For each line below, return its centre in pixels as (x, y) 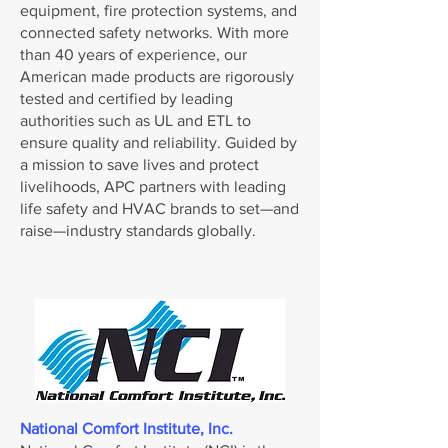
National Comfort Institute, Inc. (126, 428)
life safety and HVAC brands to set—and (159, 208)
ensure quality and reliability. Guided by (158, 142)
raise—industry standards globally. (138, 230)
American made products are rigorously (157, 76)
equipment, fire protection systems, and (158, 10)
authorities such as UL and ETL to (135, 120)
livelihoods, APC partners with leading (153, 186)
